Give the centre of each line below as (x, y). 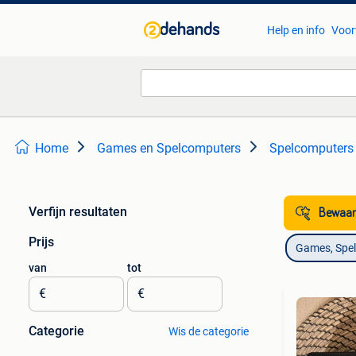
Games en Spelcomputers (169, 148)
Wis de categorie (208, 331)
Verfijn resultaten (78, 212)
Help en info (296, 30)
